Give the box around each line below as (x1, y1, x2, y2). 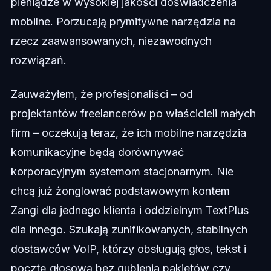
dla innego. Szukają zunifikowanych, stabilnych (10, 223, 247, 237)
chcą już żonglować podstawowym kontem (10, 184, 230, 198)
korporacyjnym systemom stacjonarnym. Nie (10, 165, 233, 178)
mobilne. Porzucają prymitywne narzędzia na (10, 15, 236, 28)
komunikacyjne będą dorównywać (10, 146, 184, 159)
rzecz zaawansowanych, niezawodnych (10, 34, 212, 48)
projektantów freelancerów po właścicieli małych (10, 107, 256, 120)
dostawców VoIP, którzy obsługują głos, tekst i (10, 243, 246, 256)
